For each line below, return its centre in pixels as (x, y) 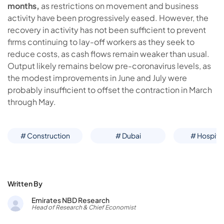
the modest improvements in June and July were (97, 78)
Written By (25, 184)
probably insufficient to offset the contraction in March (110, 90)
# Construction (45, 136)
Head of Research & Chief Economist (84, 207)
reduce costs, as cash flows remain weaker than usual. (108, 54)
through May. (32, 102)
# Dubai (128, 136)
